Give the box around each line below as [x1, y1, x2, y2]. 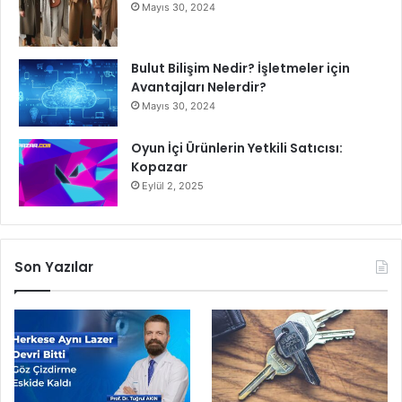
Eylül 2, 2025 [142, 179, 204, 193]
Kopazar [131, 158, 188, 177]
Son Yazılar [14, 258, 93, 277]
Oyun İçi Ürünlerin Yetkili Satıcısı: [131, 139, 343, 158]
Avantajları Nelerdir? [131, 78, 267, 97]
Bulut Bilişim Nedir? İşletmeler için [131, 59, 350, 78]
